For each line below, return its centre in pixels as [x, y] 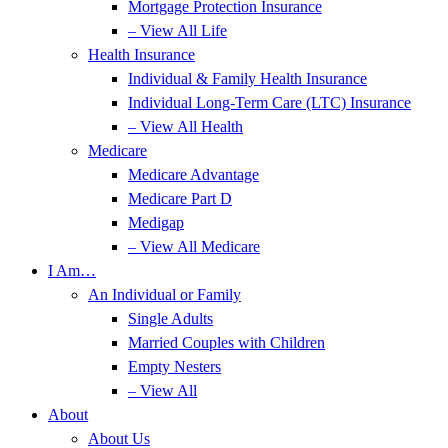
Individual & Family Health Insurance [247, 78]
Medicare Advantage [193, 174]
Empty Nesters [174, 366]
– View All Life [177, 30]
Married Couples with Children [226, 342]
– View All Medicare [194, 246]
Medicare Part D [180, 198]
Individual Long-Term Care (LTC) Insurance [269, 102]
